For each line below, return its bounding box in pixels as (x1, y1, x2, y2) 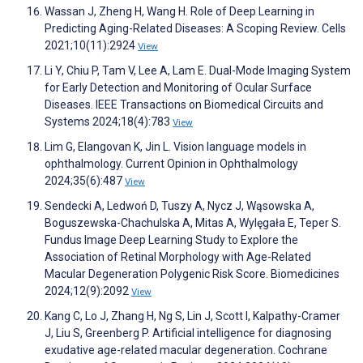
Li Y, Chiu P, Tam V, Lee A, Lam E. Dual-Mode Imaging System (45, 64, 351, 78)
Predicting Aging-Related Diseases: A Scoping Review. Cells (45, 22, 346, 36)
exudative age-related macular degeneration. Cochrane (45, 344, 327, 357)
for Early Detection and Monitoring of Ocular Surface (45, 81, 312, 95)
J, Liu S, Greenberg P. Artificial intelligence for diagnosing (45, 327, 331, 340)
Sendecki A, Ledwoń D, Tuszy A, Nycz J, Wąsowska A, (45, 199, 314, 213)
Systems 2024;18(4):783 (45, 115, 173, 129)
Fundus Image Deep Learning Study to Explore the (45, 233, 298, 247)
